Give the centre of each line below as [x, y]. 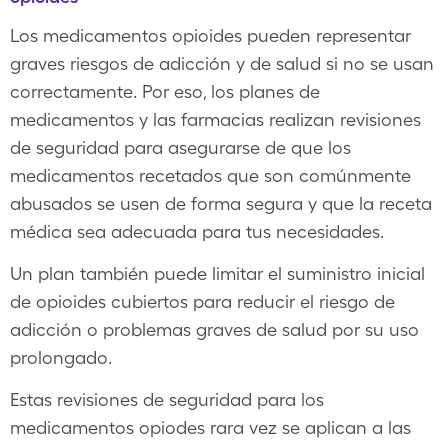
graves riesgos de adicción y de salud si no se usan [222, 63]
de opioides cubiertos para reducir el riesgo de [202, 301]
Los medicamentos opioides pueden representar [210, 35]
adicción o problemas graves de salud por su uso [214, 329]
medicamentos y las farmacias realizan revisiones [215, 119]
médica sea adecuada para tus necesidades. [199, 231]
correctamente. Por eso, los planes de [165, 91]
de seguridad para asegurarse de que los [180, 147]
